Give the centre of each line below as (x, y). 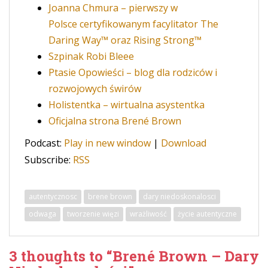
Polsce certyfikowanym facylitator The (133, 24)
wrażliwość (148, 214)
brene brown (110, 197)
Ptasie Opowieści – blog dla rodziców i (133, 72)
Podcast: (44, 143)
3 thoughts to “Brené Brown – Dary (134, 256)
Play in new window (107, 143)
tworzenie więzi (93, 214)
